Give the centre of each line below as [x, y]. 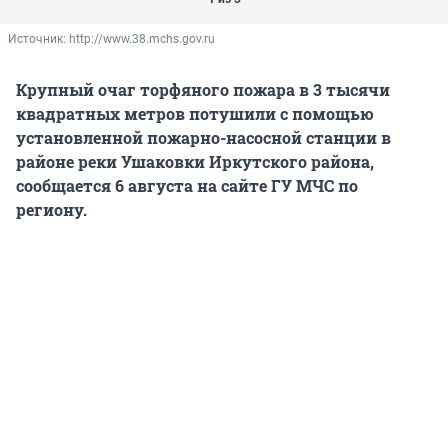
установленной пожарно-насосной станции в [203, 138]
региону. [51, 210]
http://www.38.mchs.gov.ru [142, 39]
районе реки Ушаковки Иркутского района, [195, 162]
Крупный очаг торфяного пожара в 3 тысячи [203, 90]
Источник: [38, 39]
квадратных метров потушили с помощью [195, 114]
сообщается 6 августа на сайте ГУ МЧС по [187, 186]
